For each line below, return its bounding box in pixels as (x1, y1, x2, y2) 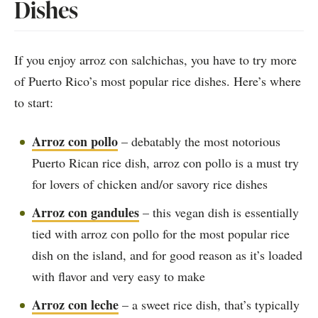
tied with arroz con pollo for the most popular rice (32, 224, 290, 242)
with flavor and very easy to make (32, 267, 205, 285)
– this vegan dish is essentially (139, 203, 299, 221)
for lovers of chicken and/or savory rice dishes (32, 175, 268, 192)
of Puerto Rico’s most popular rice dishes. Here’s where (14, 72, 301, 89)
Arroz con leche (32, 295, 119, 314)
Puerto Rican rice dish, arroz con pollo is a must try (32, 153, 299, 171)
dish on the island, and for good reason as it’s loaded (32, 246, 302, 263)
